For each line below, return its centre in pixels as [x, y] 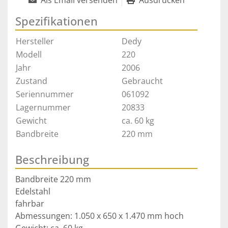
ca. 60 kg [138, 121]
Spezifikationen [56, 21]
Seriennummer [45, 94]
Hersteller [35, 41]
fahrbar [30, 204]
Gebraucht [142, 81]
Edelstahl [33, 192]
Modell [29, 55]
